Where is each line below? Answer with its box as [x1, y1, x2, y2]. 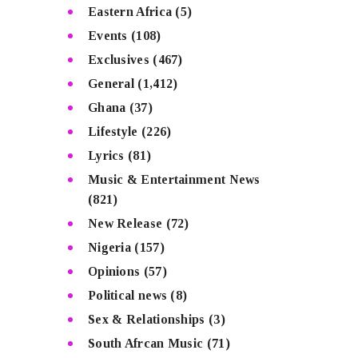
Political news [87, 288, 168, 303]
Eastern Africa [87, 5, 173, 19]
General [87, 77, 135, 91]
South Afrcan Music [87, 336, 204, 351]
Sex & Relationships [87, 312, 205, 327]
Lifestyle [87, 125, 138, 139]
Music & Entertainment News [87, 173, 261, 187]
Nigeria [87, 241, 132, 255]
